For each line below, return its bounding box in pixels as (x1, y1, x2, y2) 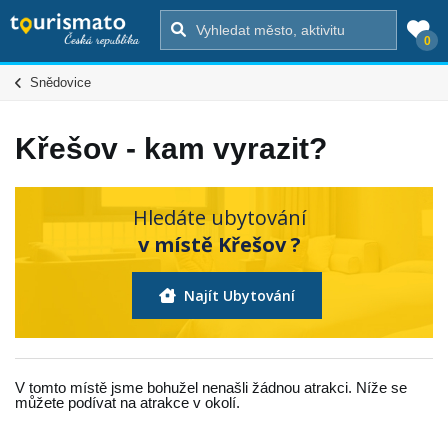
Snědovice (30, 75, 91, 90)
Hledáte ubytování (133, 204, 306, 231)
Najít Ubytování (180, 286, 295, 305)
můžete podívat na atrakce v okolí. (15, 394, 240, 411)
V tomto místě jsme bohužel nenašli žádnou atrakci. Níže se (15, 379, 407, 396)
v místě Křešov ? (138, 231, 301, 258)
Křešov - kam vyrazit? (15, 132, 327, 165)
